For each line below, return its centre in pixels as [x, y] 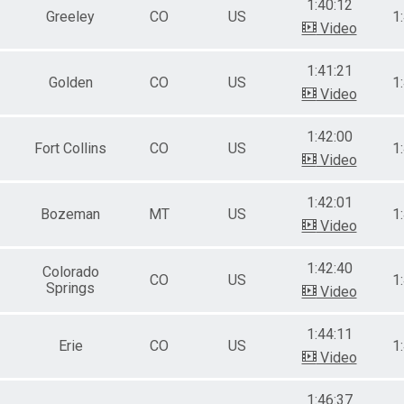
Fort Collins [70, 148]
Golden [70, 82]
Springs [70, 288]
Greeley [70, 16]
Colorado [70, 271]
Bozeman [70, 214]
